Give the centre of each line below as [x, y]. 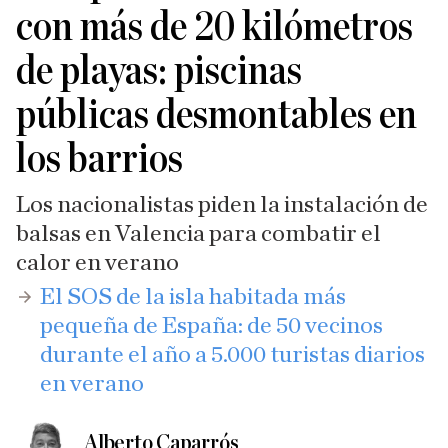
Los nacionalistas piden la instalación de [222, 205]
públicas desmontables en [216, 115]
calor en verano [97, 263]
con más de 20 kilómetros [214, 27]
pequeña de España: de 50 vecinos [211, 326]
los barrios [99, 159]
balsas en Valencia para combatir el [198, 234]
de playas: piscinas [159, 71]
